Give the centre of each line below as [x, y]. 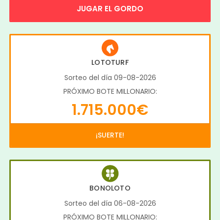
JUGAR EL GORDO [110, 8]
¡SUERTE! [110, 135]
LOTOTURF [110, 62]
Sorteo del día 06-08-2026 [110, 203]
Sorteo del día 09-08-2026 [110, 77]
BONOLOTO [110, 188]
